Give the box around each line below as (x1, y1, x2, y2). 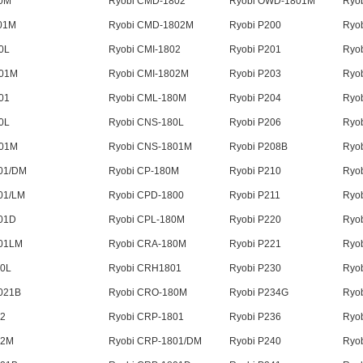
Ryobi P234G (228, 287, 288, 299)
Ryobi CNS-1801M (108, 141, 192, 153)
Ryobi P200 (228, 19, 281, 32)
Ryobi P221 (228, 238, 281, 250)
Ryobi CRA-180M (108, 238, 186, 250)
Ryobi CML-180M (108, 92, 186, 105)
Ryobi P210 (228, 165, 281, 177)
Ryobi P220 (228, 214, 281, 226)
